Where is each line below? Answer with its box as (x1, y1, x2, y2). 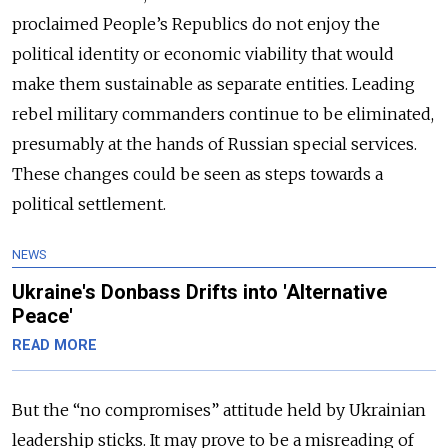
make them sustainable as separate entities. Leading (12, 73, 415, 94)
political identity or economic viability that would (12, 43, 394, 64)
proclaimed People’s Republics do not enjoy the (12, 13, 380, 34)
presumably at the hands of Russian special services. (12, 133, 417, 154)
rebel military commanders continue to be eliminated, (12, 103, 434, 124)
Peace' (12, 303, 73, 328)
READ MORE (12, 336, 97, 354)
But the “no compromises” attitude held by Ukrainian (12, 399, 426, 420)
